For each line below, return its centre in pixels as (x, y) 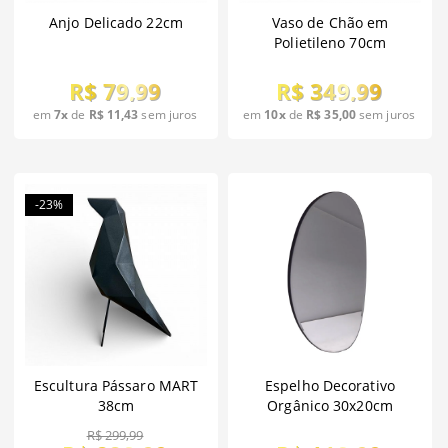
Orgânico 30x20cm (330, 406)
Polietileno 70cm (330, 43)
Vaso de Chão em (330, 23)
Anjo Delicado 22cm (116, 23)
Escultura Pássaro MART (116, 386)
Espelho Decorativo (330, 386)
